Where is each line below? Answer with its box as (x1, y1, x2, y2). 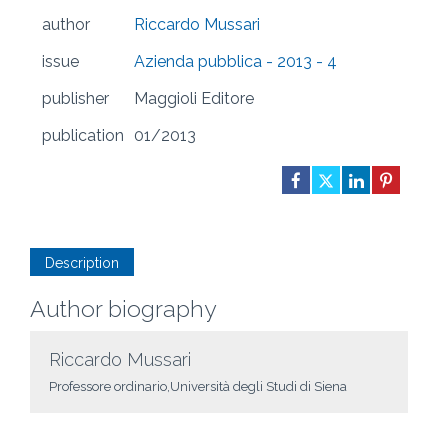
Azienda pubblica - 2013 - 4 (134, 52, 337, 72)
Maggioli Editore (134, 89, 254, 109)
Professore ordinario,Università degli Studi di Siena (49, 379, 347, 395)
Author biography (30, 295, 216, 323)
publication (42, 126, 124, 146)
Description (45, 255, 119, 272)
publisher (42, 89, 109, 109)
